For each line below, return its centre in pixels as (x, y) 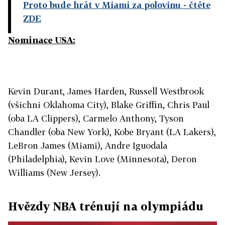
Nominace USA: (42, 40)
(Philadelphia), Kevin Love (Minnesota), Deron (102, 159)
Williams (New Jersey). (54, 173)
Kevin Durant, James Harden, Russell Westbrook (106, 91)
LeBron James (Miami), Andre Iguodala (88, 145)
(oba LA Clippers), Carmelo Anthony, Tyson (96, 118)
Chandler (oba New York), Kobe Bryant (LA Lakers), (112, 132)
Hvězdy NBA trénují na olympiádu (106, 206)
